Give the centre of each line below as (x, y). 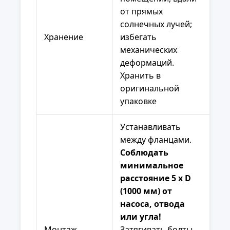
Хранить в (140, 76)
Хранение (64, 37)
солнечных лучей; (156, 24)
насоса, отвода (152, 204)
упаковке (138, 101)
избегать (138, 37)
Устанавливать (150, 127)
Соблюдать (144, 153)
